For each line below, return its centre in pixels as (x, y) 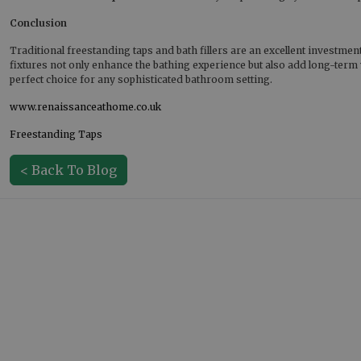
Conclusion (38, 23)
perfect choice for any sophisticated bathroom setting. (141, 79)
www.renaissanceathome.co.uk (85, 107)
